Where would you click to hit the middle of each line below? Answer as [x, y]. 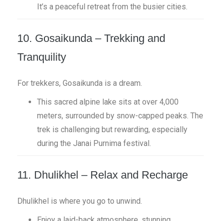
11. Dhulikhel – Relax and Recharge [103, 175]
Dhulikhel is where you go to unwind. [80, 201]
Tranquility [42, 57]
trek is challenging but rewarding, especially [112, 129]
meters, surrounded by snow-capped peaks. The [120, 116]
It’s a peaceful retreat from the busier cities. [112, 7]
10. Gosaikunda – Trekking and [91, 38]
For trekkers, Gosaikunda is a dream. [80, 83]
